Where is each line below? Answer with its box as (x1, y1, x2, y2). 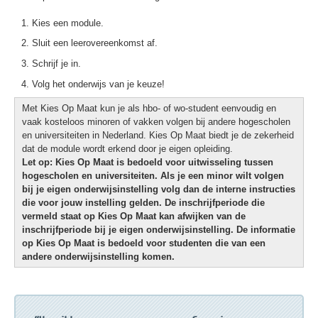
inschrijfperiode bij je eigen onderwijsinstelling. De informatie (22, 224, 295, 236)
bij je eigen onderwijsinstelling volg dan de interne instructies (22, 184, 295, 195)
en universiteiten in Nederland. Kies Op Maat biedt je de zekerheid (22, 130, 294, 141)
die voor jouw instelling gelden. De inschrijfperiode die (22, 197, 265, 209)
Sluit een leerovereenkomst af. (32, 38, 158, 49)
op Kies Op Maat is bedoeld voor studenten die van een (22, 238, 265, 249)
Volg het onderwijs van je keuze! (32, 78, 165, 89)
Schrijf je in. (32, 57, 81, 69)
